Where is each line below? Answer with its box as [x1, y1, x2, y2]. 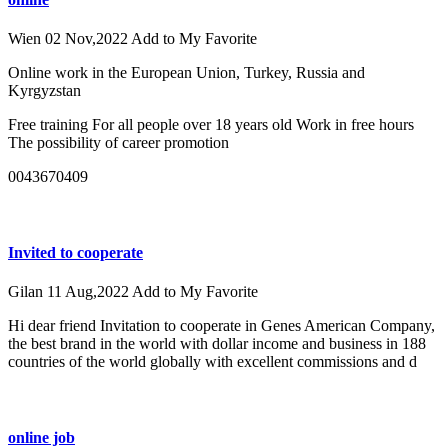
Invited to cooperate [8, 244, 143, 262]
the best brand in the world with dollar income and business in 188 [8, 335, 426, 353]
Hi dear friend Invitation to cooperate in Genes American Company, [8, 317, 435, 335]
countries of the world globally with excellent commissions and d [8, 353, 417, 371]
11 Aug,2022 [47, 283, 132, 301]
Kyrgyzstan [8, 82, 81, 100]
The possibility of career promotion [8, 134, 229, 152]
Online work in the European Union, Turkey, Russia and [8, 64, 365, 82]
